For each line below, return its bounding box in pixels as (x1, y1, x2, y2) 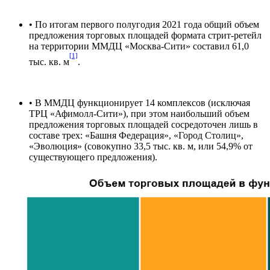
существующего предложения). (29, 151, 157, 162)
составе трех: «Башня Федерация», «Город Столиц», (29, 130, 243, 140)
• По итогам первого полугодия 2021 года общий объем (29, 19, 259, 30)
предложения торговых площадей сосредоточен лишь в (29, 119, 258, 130)
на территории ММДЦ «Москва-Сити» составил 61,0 (29, 40, 249, 51)
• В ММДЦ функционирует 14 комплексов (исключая (29, 97, 250, 108)
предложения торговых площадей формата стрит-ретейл (29, 30, 262, 40)
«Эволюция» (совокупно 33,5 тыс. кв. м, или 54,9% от (29, 140, 253, 151)
